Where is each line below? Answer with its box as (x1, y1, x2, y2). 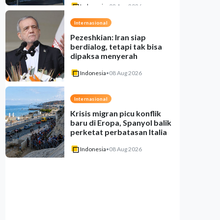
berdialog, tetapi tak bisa (70, 42, 162, 51)
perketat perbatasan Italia (70, 127, 167, 137)
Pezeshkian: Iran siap (70, 32, 146, 42)
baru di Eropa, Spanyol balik (70, 118, 171, 127)
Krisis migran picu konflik (70, 109, 161, 118)
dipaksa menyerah (70, 51, 137, 60)
